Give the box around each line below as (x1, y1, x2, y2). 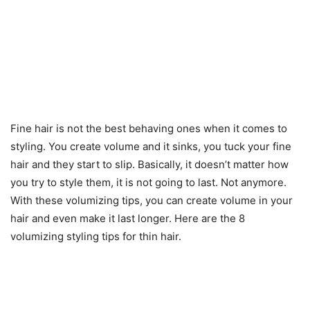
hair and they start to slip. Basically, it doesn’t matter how (10, 157, 289, 171)
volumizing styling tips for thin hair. (10, 229, 181, 243)
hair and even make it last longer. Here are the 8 (10, 211, 245, 225)
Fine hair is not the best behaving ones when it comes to (10, 121, 287, 135)
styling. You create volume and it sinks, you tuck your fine (10, 139, 291, 153)
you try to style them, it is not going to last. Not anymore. (10, 175, 286, 189)
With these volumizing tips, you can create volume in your (10, 193, 293, 207)
